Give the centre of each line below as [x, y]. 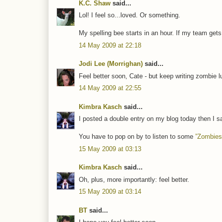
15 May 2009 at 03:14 [110, 192]
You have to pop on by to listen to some [137, 137]
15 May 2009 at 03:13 [110, 149]
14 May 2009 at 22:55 [110, 88]
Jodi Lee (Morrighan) [111, 64]
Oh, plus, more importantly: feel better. [134, 179]
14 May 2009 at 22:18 [110, 45]
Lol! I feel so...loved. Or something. [130, 15]
